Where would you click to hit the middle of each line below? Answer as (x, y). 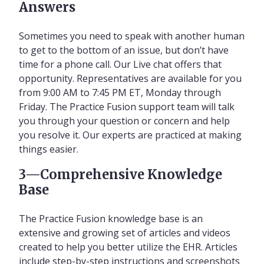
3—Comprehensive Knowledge (121, 174)
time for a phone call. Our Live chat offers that (120, 64)
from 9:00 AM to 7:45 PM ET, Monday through (120, 92)
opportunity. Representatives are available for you (130, 78)
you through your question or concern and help (124, 121)
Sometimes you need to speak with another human (132, 36)
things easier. (49, 149)
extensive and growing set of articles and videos (125, 232)
